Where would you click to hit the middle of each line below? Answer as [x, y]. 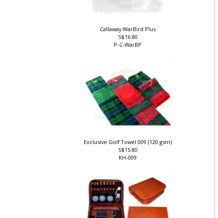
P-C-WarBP [130, 45]
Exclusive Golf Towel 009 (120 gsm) [130, 143]
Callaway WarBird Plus [130, 30]
